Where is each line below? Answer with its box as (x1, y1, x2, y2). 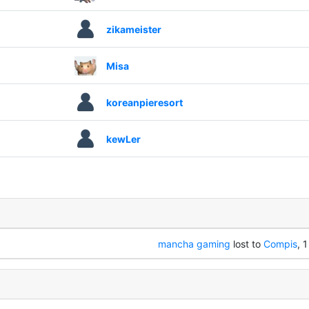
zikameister (106, 23, 161, 35)
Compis (263, 237, 297, 250)
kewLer (106, 132, 141, 145)
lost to (230, 237, 263, 250)
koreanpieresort (106, 96, 183, 108)
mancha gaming (157, 237, 230, 250)
